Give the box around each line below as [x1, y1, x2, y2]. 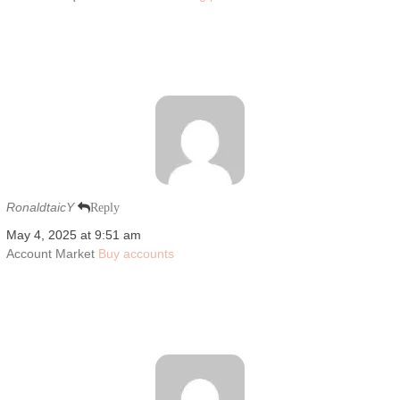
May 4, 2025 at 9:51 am [5, 227, 141, 242]
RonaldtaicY [5, 199, 74, 214]
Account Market [5, 246, 98, 261]
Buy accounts [97, 246, 174, 261]
